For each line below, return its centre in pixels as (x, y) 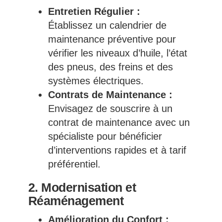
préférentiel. (74, 164)
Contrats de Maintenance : (110, 95)
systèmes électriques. (96, 81)
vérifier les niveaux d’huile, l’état (117, 53)
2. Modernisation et (82, 188)
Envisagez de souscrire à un (110, 109)
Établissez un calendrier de (107, 26)
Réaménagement (76, 201)
